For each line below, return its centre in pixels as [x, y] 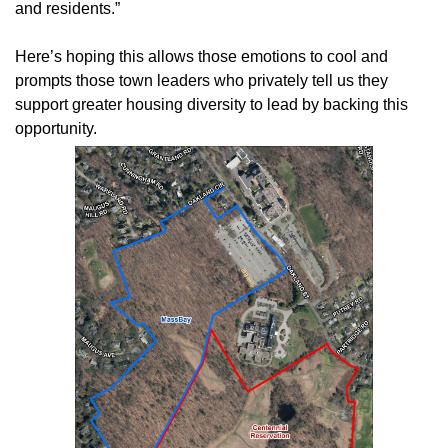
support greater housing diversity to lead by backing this [211, 105]
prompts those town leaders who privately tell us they [201, 81]
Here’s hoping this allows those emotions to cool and [201, 57]
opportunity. [56, 129]
